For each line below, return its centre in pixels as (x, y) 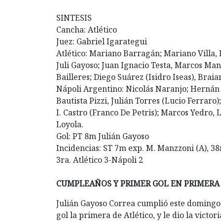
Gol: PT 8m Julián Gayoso (103, 136)
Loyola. (70, 124)
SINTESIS (74, 18)
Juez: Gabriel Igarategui (102, 41)
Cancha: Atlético (87, 29)
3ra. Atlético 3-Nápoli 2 (100, 160)
